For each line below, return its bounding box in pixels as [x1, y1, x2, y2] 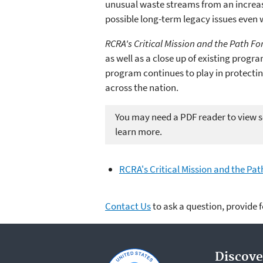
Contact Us [105, 199, 151, 213]
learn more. [115, 125, 162, 139]
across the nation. [105, 80, 178, 94]
